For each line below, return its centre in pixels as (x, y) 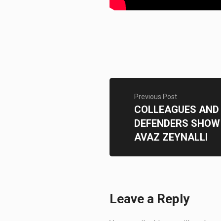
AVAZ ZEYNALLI (171, 137)
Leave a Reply (149, 199)
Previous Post (156, 97)
